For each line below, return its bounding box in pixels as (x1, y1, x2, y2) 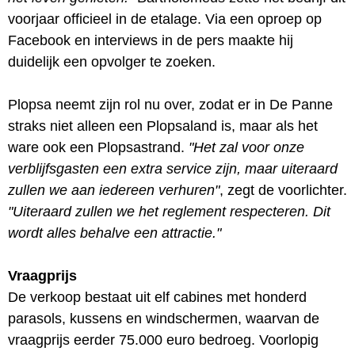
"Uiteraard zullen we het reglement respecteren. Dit (8, 203, 330, 219)
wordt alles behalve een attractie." (8, 224, 221, 241)
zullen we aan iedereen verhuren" (8, 181, 219, 198)
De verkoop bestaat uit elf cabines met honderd (8, 288, 307, 305)
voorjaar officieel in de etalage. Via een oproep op (8, 10, 322, 27)
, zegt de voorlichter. (219, 181, 347, 198)
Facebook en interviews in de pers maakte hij (8, 32, 293, 48)
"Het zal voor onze (189, 139, 304, 155)
